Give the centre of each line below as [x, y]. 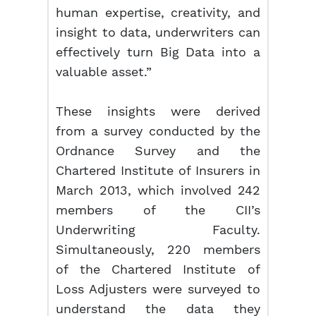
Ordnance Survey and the [158, 151]
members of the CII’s [158, 210]
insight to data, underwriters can [158, 32]
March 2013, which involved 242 [158, 190]
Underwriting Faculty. [158, 230]
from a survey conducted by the [158, 131]
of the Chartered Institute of [158, 269]
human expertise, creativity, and [158, 12]
